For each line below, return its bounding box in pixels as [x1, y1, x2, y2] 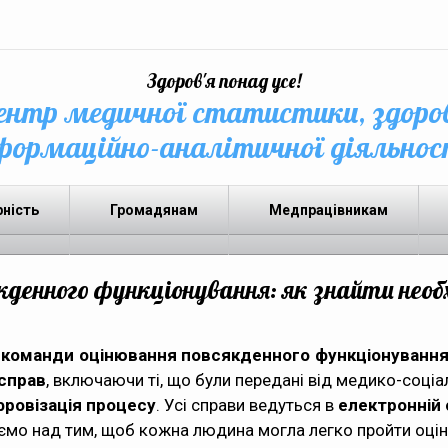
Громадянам [110, 202, 198, 218]
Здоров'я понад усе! [147, 69, 301, 93]
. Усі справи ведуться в [156, 395, 338, 415]
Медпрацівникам [269, 202, 388, 218]
